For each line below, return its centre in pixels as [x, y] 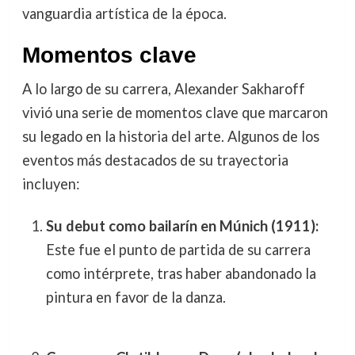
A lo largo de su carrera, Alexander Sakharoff [163, 88]
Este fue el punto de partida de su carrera [178, 249]
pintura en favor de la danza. [136, 297]
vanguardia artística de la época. [124, 13]
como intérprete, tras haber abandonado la [181, 273]
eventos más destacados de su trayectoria [155, 160]
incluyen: [51, 183]
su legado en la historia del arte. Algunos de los [170, 136]
